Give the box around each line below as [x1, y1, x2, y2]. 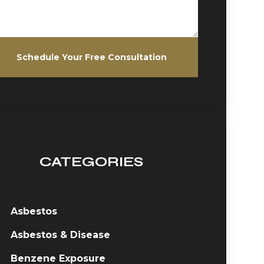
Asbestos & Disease [11, 229, 111, 240]
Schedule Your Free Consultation [16, 52, 167, 62]
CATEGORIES [39, 153, 144, 170]
